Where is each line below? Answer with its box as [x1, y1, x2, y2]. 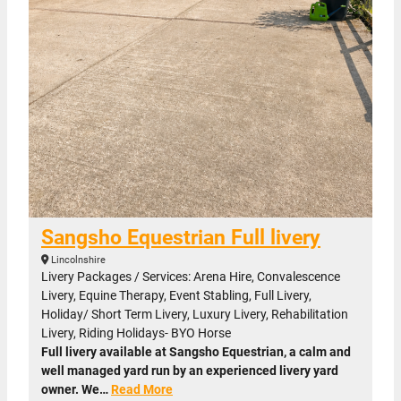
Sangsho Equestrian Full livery [41, 226, 320, 250]
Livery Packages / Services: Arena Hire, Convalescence [41, 269, 340, 284]
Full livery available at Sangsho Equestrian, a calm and [41, 345, 351, 359]
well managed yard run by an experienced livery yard [41, 363, 338, 378]
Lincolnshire [48, 254, 106, 266]
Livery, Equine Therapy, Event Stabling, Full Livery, [41, 288, 311, 303]
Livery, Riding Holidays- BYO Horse [41, 326, 231, 340]
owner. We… [41, 382, 111, 397]
